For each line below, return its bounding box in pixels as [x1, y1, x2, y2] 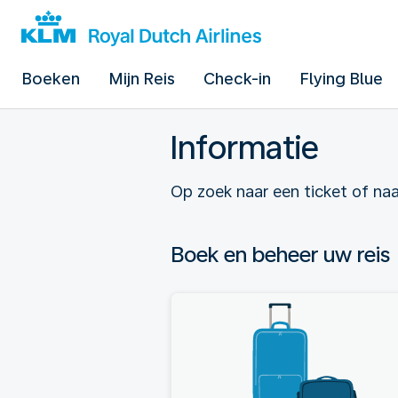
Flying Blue [299, 69, 383, 88]
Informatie [171, 129, 319, 167]
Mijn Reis [108, 69, 175, 88]
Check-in [203, 69, 271, 88]
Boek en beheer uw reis [171, 242, 390, 267]
